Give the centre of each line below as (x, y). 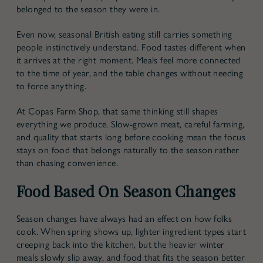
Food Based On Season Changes (126, 191)
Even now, (38, 34)
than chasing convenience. (67, 163)
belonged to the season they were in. (88, 9)
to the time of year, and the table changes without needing (130, 73)
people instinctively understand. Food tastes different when (131, 47)
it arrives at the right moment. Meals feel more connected (129, 60)
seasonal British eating (102, 34)
